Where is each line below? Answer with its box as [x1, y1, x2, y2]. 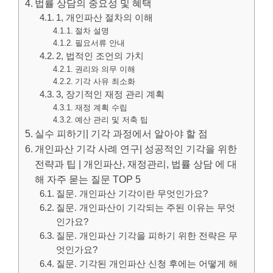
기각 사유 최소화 [74, 76, 135, 86]
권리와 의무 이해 [74, 64, 135, 74]
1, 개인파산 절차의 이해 [56, 12, 154, 23]
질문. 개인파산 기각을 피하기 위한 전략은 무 [56, 230, 238, 241]
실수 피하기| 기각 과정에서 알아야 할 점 [35, 127, 208, 139]
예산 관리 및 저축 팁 [74, 115, 148, 124]
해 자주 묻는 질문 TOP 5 [35, 173, 141, 185]
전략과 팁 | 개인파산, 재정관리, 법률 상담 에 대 [35, 158, 238, 169]
